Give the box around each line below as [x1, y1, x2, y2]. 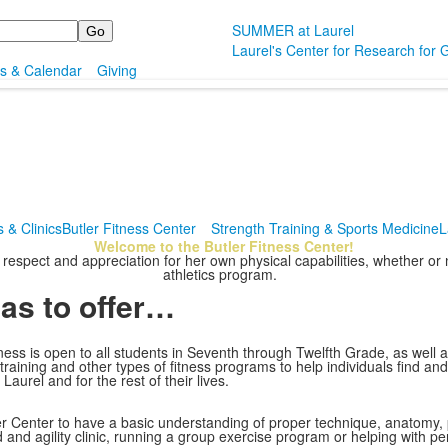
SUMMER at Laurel [232, 20, 355, 40]
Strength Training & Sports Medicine [210, 218, 439, 238]
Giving [97, 60, 137, 80]
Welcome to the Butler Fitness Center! [94, 236, 354, 256]
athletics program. [163, 264, 285, 284]
